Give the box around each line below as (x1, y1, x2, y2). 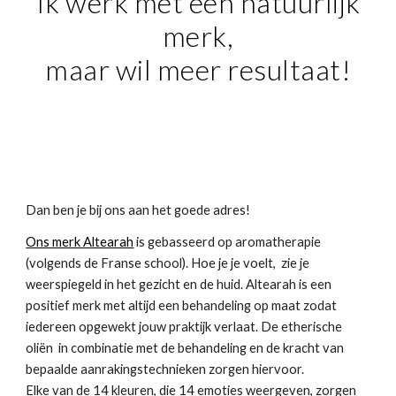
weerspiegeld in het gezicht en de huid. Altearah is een (26, 277, 332, 292)
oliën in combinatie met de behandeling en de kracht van (26, 340, 345, 355)
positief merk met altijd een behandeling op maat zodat (26, 298, 338, 313)
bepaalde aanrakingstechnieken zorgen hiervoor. (26, 362, 305, 377)
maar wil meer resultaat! (45, 52, 351, 87)
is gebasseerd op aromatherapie (133, 234, 322, 249)
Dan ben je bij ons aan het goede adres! (26, 202, 254, 217)
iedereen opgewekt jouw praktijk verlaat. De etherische (26, 319, 343, 334)
